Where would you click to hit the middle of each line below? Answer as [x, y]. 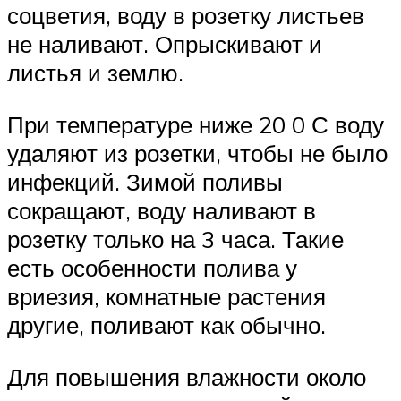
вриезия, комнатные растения [166, 296]
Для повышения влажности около [187, 376]
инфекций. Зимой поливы [145, 181]
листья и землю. [95, 73]
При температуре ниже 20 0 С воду [196, 124]
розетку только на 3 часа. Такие [175, 239]
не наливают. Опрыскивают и [165, 44]
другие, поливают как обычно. [166, 324]
